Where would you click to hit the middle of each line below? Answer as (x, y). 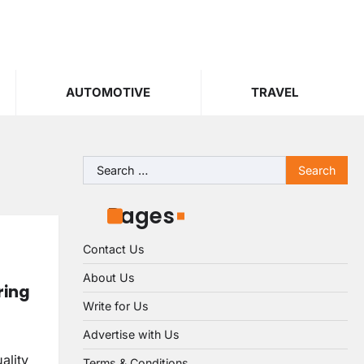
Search (103, 165)
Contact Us (114, 249)
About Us (109, 277)
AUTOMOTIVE (108, 92)
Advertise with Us (131, 334)
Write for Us (116, 306)
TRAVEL (274, 92)
